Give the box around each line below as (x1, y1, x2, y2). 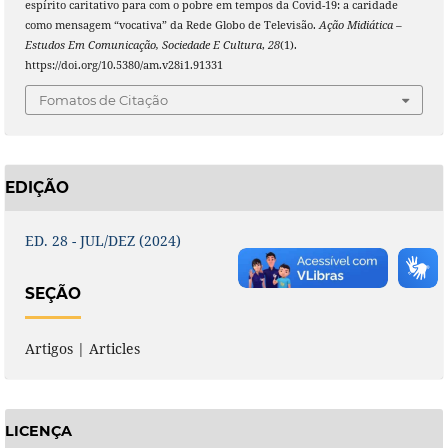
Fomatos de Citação (39, 92, 168, 109)
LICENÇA (4, 422, 72, 441)
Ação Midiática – (318, 17, 402, 32)
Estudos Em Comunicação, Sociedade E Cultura (24, 37, 262, 52)
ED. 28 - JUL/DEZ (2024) (24, 230, 181, 250)
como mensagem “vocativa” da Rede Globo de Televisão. (24, 17, 319, 32)
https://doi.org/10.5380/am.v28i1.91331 (24, 57, 223, 72)
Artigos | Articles (24, 339, 140, 359)
